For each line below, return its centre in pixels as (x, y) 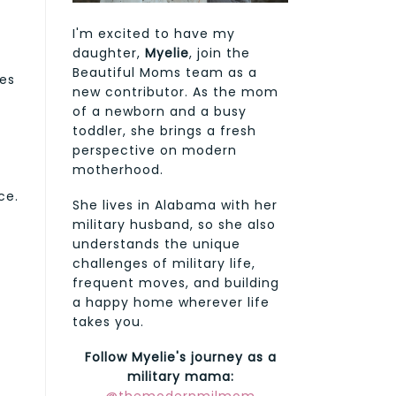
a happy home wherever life (171, 303)
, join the (220, 53)
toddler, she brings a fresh (164, 131)
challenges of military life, (164, 264)
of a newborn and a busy (160, 112)
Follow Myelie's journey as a (180, 358)
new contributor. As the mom (175, 92)
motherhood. (118, 170)
